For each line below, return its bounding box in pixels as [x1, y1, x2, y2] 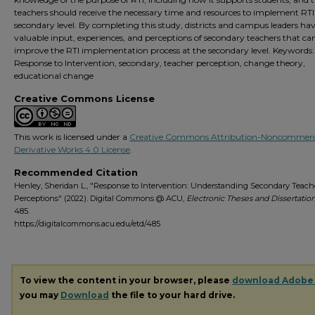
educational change [14, 70, 94, 81]
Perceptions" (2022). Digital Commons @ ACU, [14, 193, 186, 203]
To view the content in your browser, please [20, 275, 232, 285]
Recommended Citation [14, 167, 138, 178]
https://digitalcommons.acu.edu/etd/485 [14, 219, 160, 229]
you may [20, 290, 60, 300]
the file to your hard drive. [109, 290, 235, 300]
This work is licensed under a [14, 131, 129, 142]
